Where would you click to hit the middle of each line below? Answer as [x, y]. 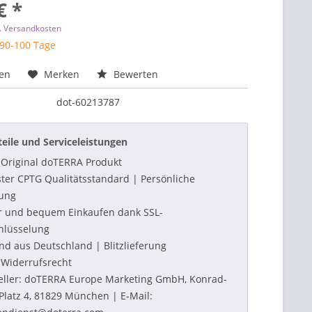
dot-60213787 [88, 102]
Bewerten [135, 74]
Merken [62, 74]
